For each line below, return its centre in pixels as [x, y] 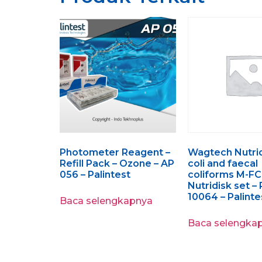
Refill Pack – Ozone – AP [117, 164]
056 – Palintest [95, 175]
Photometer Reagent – [115, 153]
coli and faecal [223, 164]
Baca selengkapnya [106, 201]
